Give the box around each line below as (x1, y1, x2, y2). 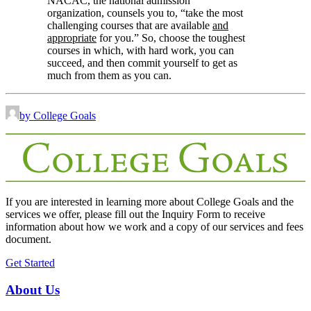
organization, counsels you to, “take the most (47, 7, 243, 19)
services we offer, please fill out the (6, 208, 162, 221)
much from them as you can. (47, 69, 171, 82)
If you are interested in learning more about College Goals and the (6, 196, 294, 208)
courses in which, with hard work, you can (47, 44, 234, 57)
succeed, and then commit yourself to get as (47, 57, 237, 69)
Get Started (6, 257, 55, 269)
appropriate (47, 32, 96, 44)
